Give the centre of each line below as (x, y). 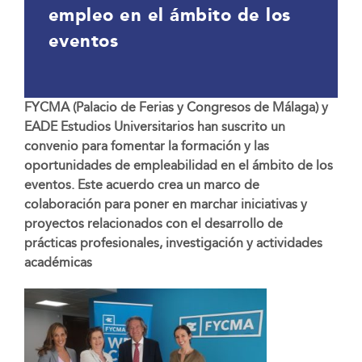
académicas (58, 263)
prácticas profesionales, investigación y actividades (173, 243)
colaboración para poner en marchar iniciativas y (165, 204)
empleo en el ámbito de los (169, 15)
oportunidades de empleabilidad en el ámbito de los (178, 166)
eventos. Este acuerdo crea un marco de (141, 185)
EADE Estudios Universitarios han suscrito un (154, 127)
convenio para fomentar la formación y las (146, 146)
